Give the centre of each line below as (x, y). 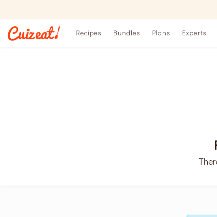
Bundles (127, 33)
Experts (194, 33)
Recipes (89, 33)
